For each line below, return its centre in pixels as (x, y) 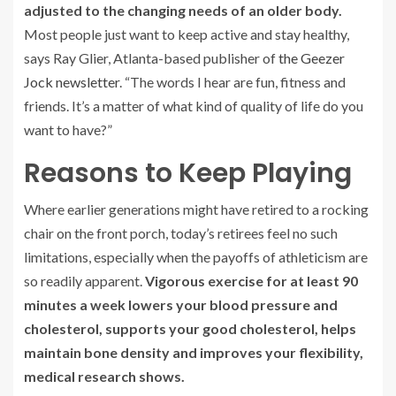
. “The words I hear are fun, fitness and (232, 81)
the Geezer (312, 57)
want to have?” (68, 129)
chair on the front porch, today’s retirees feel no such (181, 232)
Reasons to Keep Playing (188, 173)
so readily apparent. (83, 280)
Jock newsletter (72, 81)
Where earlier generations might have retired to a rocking (196, 209)
